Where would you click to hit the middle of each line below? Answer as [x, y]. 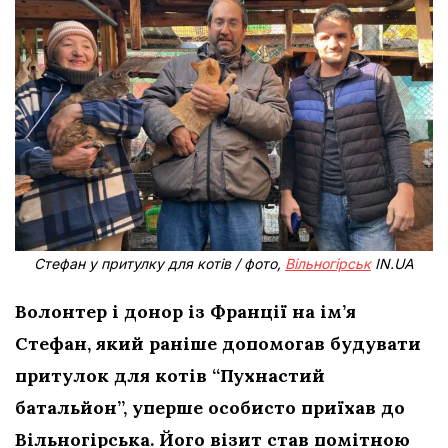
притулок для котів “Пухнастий [170, 375]
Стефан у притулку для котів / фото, [159, 263]
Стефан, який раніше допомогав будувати [218, 343]
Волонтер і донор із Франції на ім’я [185, 311]
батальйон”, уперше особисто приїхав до [210, 407]
